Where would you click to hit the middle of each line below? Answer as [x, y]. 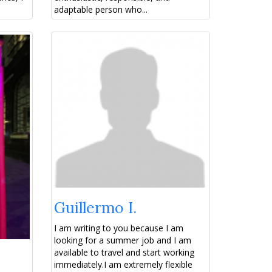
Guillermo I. [95, 208]
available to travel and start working [124, 253]
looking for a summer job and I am [122, 240]
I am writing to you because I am [118, 228]
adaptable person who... [100, 10]
